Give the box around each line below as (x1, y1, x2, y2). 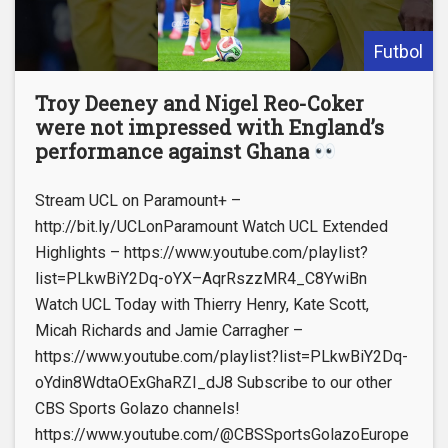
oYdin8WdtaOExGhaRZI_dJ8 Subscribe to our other (35, 372, 392, 392)
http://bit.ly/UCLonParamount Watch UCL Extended (35, 216, 388, 236)
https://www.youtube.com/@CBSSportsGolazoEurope (35, 424, 409, 444)
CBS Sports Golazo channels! (35, 398, 240, 418)
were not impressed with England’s (35, 113, 384, 140)
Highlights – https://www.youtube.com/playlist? (35, 242, 368, 262)
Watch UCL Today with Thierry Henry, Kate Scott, (35, 294, 369, 314)
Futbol (374, 40, 423, 62)
